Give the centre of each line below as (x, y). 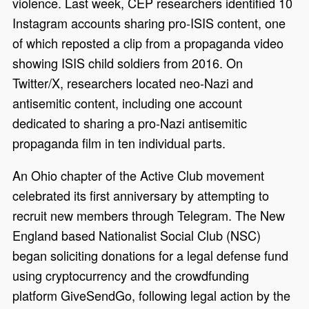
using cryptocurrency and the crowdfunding (131, 275)
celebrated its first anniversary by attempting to (141, 195)
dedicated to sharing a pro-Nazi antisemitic (130, 122)
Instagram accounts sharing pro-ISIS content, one (149, 22)
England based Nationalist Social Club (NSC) (137, 235)
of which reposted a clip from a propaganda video (148, 42)
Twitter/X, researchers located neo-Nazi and (133, 82)
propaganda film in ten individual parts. (119, 142)
